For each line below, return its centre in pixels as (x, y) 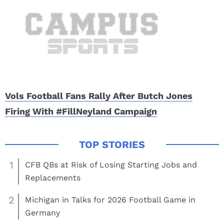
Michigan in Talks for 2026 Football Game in (110, 200)
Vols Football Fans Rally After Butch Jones (99, 96)
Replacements (53, 178)
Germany (42, 213)
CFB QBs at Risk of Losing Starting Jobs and (111, 165)
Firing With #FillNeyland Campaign (81, 111)
